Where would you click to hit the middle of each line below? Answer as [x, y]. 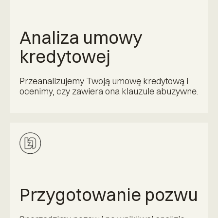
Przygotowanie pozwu [109, 195]
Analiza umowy [81, 37]
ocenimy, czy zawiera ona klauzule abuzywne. [109, 91]
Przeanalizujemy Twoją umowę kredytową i [104, 81]
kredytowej [65, 56]
